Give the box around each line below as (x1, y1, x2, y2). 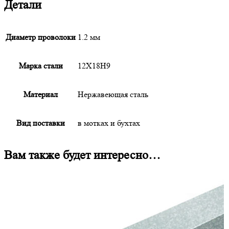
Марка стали (18, 61, 63, 71)
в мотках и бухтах (78, 118, 140, 128)
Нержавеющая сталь (78, 89, 148, 100)
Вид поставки (16, 118, 65, 128)
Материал (24, 89, 58, 100)
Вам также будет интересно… (4, 148, 161, 162)
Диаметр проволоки (6, 32, 76, 42)
